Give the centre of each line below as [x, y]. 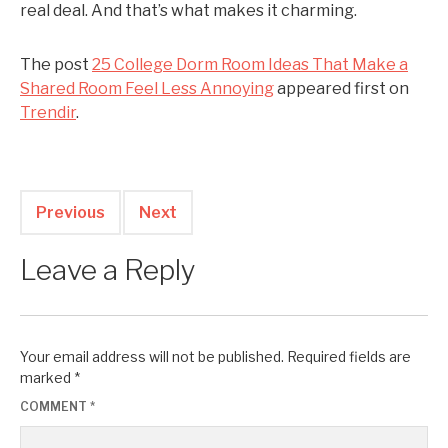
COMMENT [55, 406]
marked [47, 377]
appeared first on [341, 88]
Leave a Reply [108, 270]
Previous [70, 212]
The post [56, 64]
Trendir [48, 112]
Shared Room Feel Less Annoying [147, 88]
